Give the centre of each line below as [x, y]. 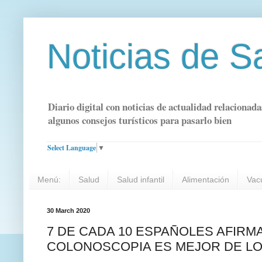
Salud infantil [141, 180]
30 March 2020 [68, 211]
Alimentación [206, 180]
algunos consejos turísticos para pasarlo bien [140, 120]
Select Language [72, 147]
